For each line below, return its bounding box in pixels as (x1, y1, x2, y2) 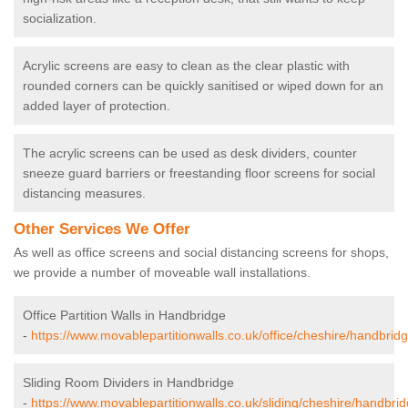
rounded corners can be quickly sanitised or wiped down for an (23, 78, 383, 94)
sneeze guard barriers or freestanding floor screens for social (23, 166, 375, 181)
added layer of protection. (23, 98, 170, 114)
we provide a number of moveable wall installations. (14, 265, 314, 280)
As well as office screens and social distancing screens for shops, (14, 245, 389, 260)
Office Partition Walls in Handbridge (23, 308, 226, 323)
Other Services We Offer (14, 220, 190, 239)
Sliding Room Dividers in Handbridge (23, 375, 234, 391)
